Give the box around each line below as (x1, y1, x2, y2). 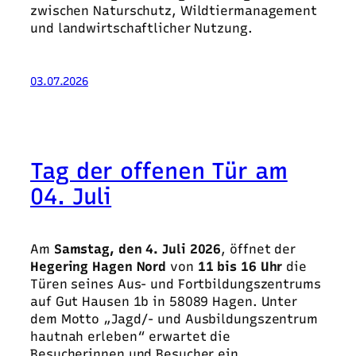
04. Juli (30, 182, 112, 210)
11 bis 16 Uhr (197, 258, 283, 274)
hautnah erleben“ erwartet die (30, 328, 231, 344)
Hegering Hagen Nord (30, 258, 167, 274)
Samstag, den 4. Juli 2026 (53, 241, 222, 257)
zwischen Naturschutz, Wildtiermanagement (30, 3, 317, 19)
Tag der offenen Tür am (30, 157, 288, 184)
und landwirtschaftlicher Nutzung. (30, 21, 253, 37)
